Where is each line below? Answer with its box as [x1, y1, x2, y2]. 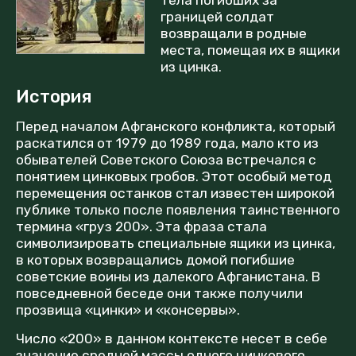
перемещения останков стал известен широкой [16, 184, 335, 201]
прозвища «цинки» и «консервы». [16, 301, 240, 318]
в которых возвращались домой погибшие [16, 251, 295, 268]
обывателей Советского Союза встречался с [16, 151, 316, 168]
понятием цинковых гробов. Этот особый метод [16, 168, 331, 184]
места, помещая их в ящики [160, 41, 340, 58]
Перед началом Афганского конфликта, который [16, 118, 335, 134]
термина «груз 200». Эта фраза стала [16, 218, 267, 234]
